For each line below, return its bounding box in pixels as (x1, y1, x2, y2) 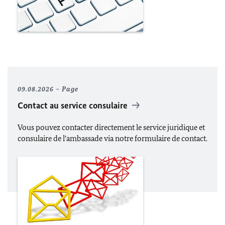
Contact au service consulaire (18, 99, 130, 111)
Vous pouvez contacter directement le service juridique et (18, 122, 205, 132)
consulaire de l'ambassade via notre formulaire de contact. (18, 133, 207, 143)
